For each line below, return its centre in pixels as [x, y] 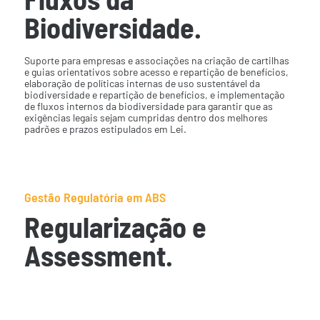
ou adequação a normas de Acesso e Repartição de [151, 303]
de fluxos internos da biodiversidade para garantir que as [149, 106]
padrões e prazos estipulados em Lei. [106, 129]
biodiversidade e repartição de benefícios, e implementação [155, 94]
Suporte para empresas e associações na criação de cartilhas [157, 60]
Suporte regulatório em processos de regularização [153, 289]
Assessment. [99, 255]
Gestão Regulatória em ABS [95, 197]
